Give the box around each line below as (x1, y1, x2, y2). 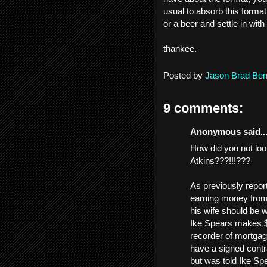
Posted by (163, 70, 205, 80)
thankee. (163, 44, 199, 54)
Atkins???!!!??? (190, 156, 250, 166)
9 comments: (163, 100, 243, 116)
